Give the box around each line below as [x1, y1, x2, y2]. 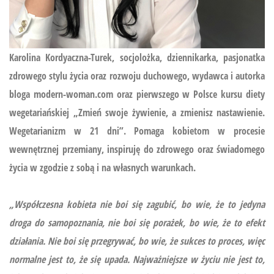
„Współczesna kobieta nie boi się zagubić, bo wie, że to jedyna [9, 197, 265, 211]
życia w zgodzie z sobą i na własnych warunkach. [9, 160, 196, 174]
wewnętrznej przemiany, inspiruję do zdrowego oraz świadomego [9, 142, 265, 156]
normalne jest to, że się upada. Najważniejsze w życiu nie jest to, [9, 252, 265, 266]
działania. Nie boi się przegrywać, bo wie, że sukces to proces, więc [9, 234, 265, 248]
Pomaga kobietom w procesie [125, 124, 265, 138]
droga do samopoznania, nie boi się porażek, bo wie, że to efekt [9, 215, 265, 229]
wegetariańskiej [9, 105, 73, 119]
